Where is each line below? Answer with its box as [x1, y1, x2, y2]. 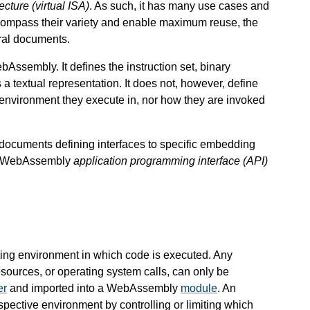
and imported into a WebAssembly [7, 282, 181, 295]
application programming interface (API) [73, 154, 268, 167]
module [181, 282, 217, 295]
